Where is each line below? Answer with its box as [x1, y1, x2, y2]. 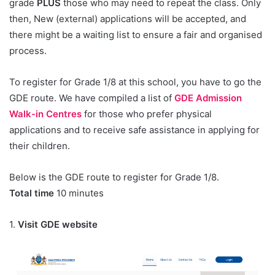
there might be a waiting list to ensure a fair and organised [9, 29, 262, 41]
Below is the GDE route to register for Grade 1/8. [9, 171, 219, 184]
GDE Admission [174, 92, 242, 104]
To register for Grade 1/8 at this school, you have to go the [9, 76, 261, 88]
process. [9, 45, 47, 57]
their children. [9, 140, 70, 152]
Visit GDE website [18, 219, 98, 231]
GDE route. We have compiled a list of [9, 92, 174, 104]
